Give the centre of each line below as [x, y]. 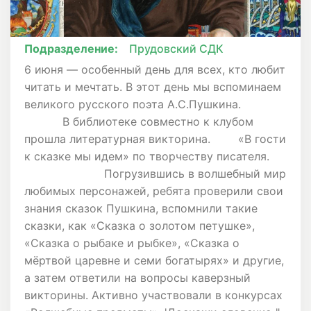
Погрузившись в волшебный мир [155, 174]
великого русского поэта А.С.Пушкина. [155, 104]
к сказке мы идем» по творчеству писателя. [155, 157]
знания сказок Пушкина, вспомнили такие [141, 209]
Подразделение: [71, 49]
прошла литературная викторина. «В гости [155, 139]
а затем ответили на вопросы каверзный [137, 278]
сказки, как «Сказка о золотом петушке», [140, 226]
